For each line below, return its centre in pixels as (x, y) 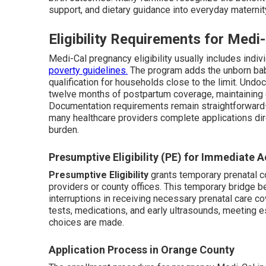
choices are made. (86, 222)
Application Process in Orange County (142, 250)
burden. (64, 130)
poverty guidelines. (88, 70)
